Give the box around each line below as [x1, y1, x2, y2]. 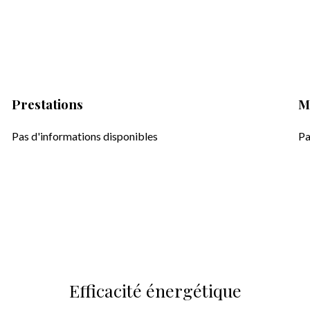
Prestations [12, 95, 84, 113]
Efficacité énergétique [69, 279, 241, 302]
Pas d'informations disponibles [12, 129, 158, 143]
